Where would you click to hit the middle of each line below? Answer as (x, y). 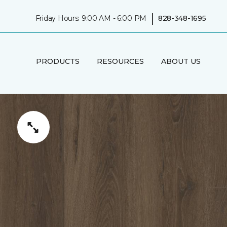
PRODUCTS (58, 61)
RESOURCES (120, 61)
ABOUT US (181, 61)
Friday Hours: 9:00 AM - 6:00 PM (91, 18)
